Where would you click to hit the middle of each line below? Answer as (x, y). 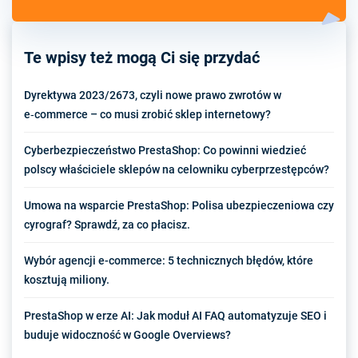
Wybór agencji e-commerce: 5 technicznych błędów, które (169, 261)
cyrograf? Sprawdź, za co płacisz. (107, 225)
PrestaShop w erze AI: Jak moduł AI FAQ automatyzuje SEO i (175, 316)
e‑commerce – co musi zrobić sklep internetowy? (147, 115)
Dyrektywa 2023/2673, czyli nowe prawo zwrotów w (153, 95)
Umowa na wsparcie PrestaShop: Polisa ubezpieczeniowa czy (179, 206)
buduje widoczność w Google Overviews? (127, 335)
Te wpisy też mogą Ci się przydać (142, 58)
